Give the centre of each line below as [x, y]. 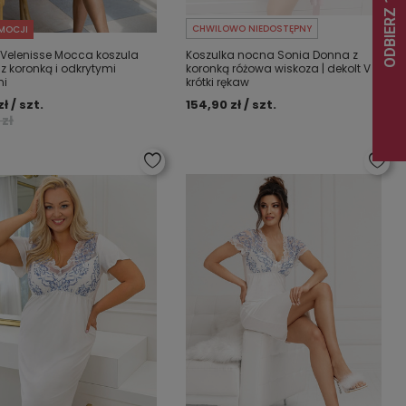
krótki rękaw [218, 82]
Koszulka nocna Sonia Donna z [272, 55]
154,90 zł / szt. [232, 105]
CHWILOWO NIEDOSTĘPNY [252, 29]
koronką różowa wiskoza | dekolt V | [281, 68]
